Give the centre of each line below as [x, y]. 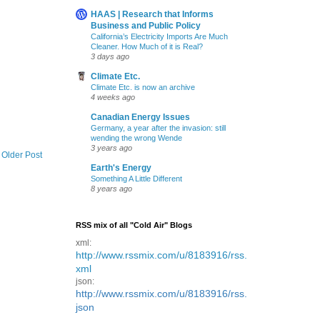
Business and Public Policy [146, 26]
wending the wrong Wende [136, 138]
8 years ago [111, 189]
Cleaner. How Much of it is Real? [147, 47]
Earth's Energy [121, 168]
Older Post [22, 155]
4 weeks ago [113, 97]
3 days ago [110, 57]
